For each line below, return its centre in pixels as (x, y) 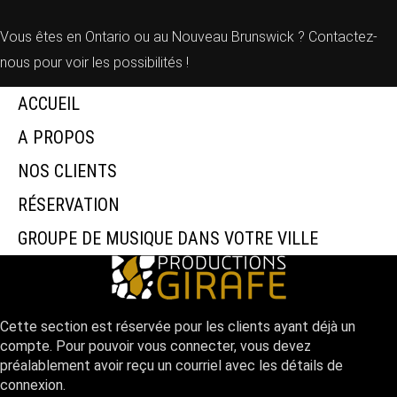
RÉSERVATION (69, 205)
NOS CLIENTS (67, 171)
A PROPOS (56, 138)
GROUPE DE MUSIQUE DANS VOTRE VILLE (168, 239)
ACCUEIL (49, 104)
